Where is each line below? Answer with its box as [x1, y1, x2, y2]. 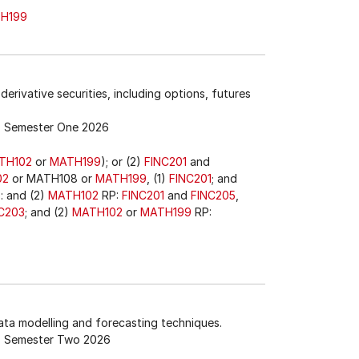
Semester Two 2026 [3, 333, 111, 346]
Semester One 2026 [3, 120, 109, 134]
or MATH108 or [9, 171, 95, 185]
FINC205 [191, 188, 236, 202]
